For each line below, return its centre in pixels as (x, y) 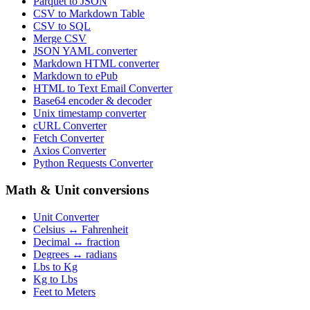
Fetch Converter (69, 138)
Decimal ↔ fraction (76, 241)
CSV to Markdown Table (89, 14)
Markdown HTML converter (96, 64)
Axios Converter (70, 151)
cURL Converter (70, 126)
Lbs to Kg (55, 266)
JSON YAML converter (85, 51)
